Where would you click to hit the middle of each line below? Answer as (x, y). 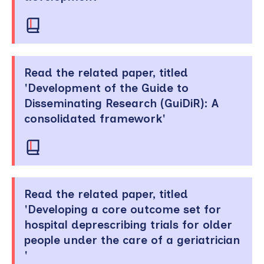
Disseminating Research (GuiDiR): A (121, 103)
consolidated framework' (95, 118)
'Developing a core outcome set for (123, 209)
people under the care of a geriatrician (132, 240)
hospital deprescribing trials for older (128, 225)
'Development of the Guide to (106, 88)
